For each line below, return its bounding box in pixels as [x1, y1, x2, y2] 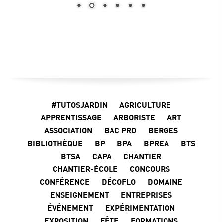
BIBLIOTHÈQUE [27, 138, 83, 148]
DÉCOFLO [102, 176, 136, 186]
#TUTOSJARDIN [51, 99, 108, 109]
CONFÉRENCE [40, 176, 90, 186]
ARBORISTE [113, 112, 155, 122]
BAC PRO [104, 125, 136, 135]
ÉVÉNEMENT [47, 202, 93, 212]
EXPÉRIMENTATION [105, 202, 175, 212]
